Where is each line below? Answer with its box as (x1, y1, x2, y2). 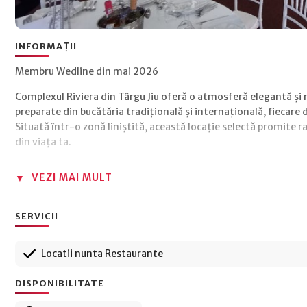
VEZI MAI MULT (32, 171, 112, 184)
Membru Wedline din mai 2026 (15, 65, 158, 77)
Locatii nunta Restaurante (41, 247, 163, 260)
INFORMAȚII (15, 40, 77, 52)
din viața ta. (15, 136, 71, 148)
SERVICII (15, 210, 58, 222)
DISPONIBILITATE (15, 278, 104, 289)
